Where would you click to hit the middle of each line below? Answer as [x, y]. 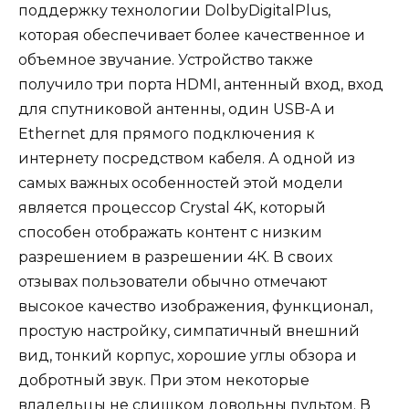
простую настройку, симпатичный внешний [189, 330]
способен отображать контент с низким [170, 232]
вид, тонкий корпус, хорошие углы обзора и [188, 355]
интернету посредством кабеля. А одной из [187, 158]
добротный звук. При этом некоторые [164, 380]
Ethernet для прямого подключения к [167, 133]
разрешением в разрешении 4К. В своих [175, 257]
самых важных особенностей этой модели [181, 183]
